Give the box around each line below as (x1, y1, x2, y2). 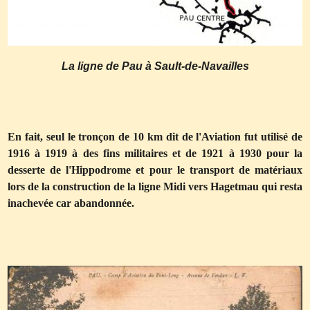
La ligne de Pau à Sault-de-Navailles (61, 60, 249, 72)
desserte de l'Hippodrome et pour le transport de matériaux (8, 164, 302, 176)
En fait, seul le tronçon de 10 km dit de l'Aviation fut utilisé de (8, 131, 302, 143)
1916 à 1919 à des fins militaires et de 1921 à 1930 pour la (8, 147, 302, 159)
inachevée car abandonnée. (8, 197, 134, 209)
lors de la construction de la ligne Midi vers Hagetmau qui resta (8, 181, 302, 192)
